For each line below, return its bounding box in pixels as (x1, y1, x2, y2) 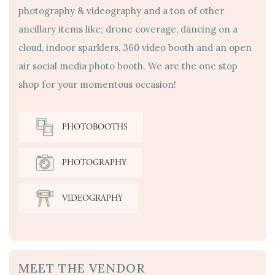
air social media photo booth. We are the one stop (18, 60, 238, 72)
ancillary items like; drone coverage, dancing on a (18, 23, 238, 36)
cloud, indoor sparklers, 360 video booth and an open (18, 42, 252, 54)
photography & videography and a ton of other (18, 5, 224, 17)
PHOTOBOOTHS (62, 122, 128, 133)
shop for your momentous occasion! (18, 79, 176, 91)
